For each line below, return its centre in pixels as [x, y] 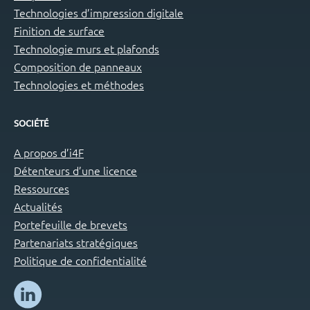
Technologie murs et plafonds [86, 49]
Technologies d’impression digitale [99, 13]
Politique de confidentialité [80, 260]
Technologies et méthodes [79, 85]
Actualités [38, 206]
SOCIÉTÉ [31, 123]
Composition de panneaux [78, 67]
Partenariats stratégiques [76, 242]
